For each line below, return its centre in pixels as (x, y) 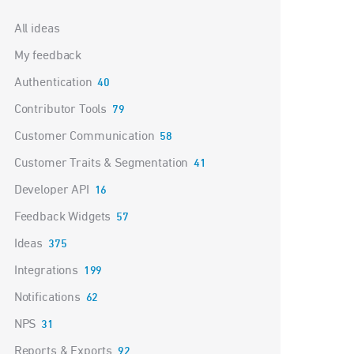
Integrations (46, 271)
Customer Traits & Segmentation (101, 164)
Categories (35, 24)
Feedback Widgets (62, 218)
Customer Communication (84, 137)
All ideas (37, 30)
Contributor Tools (60, 110)
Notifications (47, 298)
